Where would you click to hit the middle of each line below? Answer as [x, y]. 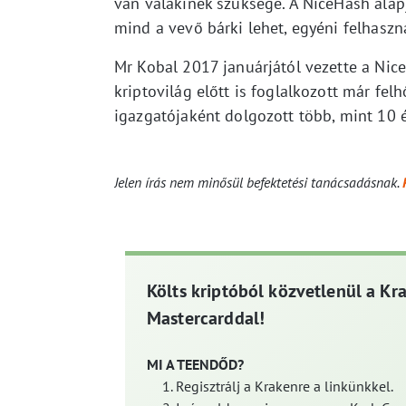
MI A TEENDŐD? [195, 365]
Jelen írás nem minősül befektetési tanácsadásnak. [258, 183]
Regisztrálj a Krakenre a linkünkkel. [285, 387]
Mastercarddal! [206, 319]
